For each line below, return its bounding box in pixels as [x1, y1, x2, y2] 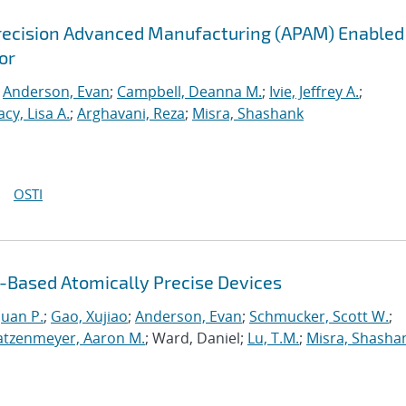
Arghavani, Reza [77, 103, 185, 123]
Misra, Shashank [192, 103, 304, 123]
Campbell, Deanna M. [117, 82, 262, 101]
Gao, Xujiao [51, 306, 128, 326]
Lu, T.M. [247, 328, 299, 348]
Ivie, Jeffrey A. [269, 82, 359, 101]
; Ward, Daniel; [145, 328, 247, 348]
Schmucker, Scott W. [249, 306, 389, 326]
